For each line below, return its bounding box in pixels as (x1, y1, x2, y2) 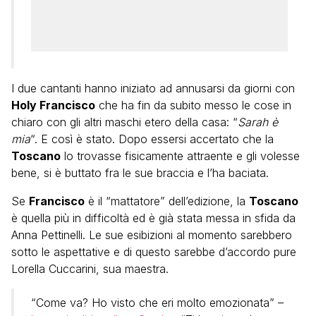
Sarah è (238, 115, 278, 129)
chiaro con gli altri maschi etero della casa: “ (11, 115, 238, 129)
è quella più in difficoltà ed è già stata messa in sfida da (11, 211, 296, 225)
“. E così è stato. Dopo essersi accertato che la (30, 132, 274, 146)
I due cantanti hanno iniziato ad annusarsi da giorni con (11, 81, 295, 95)
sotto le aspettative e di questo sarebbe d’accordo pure (11, 245, 296, 259)
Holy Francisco (11, 98, 95, 112)
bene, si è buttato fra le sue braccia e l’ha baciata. (11, 166, 269, 180)
